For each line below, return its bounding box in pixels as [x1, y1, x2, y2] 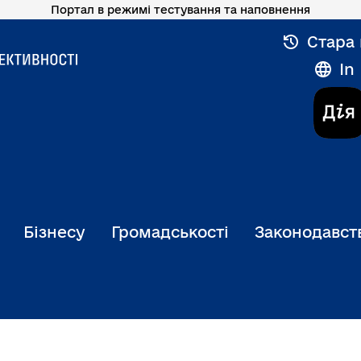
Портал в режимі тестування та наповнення [51, 3, 310, 16]
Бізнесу [23, 223, 85, 241]
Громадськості [111, 223, 229, 241]
